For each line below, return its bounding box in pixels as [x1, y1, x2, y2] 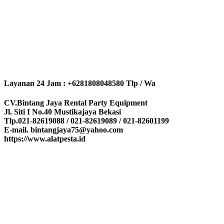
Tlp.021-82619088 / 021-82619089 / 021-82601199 [4, 116, 169, 125]
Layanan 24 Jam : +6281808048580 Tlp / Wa [4, 78, 155, 87]
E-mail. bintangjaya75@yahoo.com [4, 125, 123, 134]
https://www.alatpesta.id [4, 134, 85, 143]
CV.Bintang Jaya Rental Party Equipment [4, 98, 147, 107]
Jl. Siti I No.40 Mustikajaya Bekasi [4, 107, 121, 116]
